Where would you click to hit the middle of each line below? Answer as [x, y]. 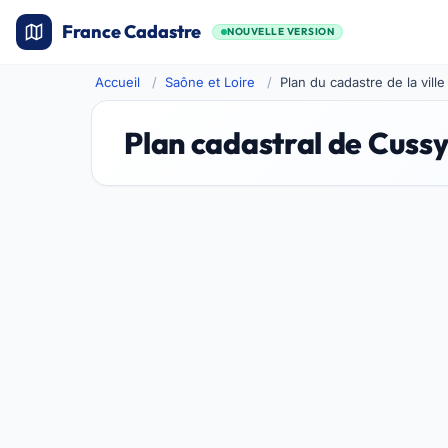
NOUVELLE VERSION [280, 31]
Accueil [118, 82]
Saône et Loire [210, 82]
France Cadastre [131, 31]
